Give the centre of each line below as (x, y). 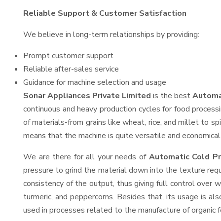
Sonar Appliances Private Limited (87, 96)
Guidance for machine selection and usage (95, 82)
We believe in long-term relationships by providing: (111, 35)
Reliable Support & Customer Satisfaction (105, 13)
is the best (172, 96)
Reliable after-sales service (71, 69)
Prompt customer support (68, 56)
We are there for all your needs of (86, 157)
